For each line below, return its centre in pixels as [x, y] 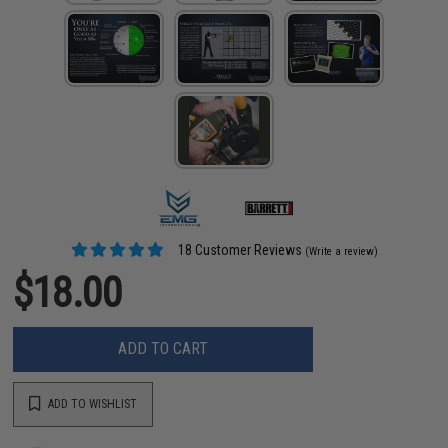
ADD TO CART [163, 348]
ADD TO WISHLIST [91, 404]
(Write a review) [341, 251]
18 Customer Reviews [238, 249]
